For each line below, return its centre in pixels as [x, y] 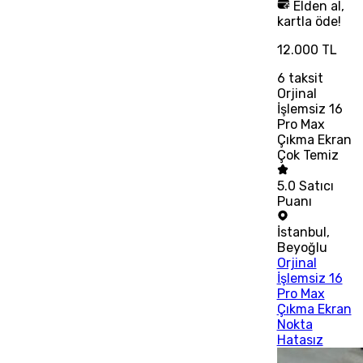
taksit [304, 79]
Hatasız [300, 340]
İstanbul [301, 233]
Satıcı [316, 186]
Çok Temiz [307, 156]
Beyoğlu [302, 248]
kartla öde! [309, 22]
